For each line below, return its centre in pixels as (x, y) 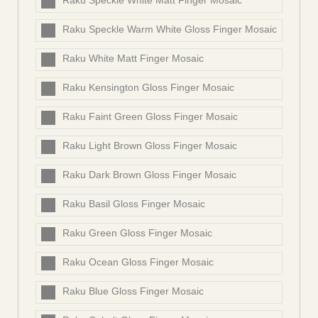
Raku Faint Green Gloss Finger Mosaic (150, 117)
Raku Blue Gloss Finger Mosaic (133, 291)
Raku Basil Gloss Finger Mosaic (134, 204)
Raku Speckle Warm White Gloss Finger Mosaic (170, 29)
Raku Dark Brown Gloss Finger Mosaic (149, 175)
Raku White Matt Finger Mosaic (133, 59)
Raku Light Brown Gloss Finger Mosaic (150, 146)
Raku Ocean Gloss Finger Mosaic (138, 262)
